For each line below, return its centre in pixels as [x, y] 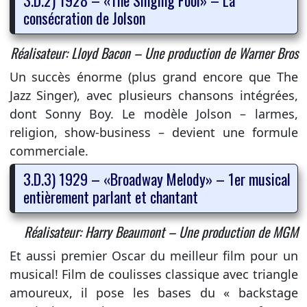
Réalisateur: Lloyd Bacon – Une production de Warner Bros [154, 52]
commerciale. [49, 150]
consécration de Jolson [84, 17]
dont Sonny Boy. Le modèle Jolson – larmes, [153, 113]
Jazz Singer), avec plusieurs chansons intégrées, [153, 95]
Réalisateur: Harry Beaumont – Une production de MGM [161, 231]
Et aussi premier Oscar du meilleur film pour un [153, 255]
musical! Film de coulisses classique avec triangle [153, 274]
